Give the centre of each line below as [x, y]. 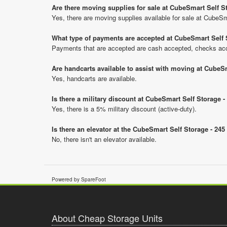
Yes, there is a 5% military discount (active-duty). [124, 109]
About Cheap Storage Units [107, 218]
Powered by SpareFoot [79, 179]
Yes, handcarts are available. [94, 78]
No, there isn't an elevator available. [104, 139]
